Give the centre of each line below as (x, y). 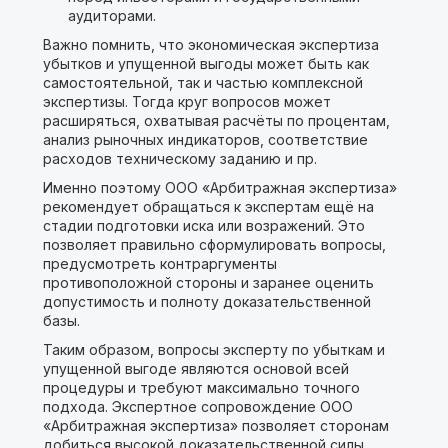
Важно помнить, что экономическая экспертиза (210, 44)
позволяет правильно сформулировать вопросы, (214, 244)
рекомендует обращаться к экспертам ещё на (208, 206)
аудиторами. (111, 15)
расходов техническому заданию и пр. (179, 158)
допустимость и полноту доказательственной (206, 301)
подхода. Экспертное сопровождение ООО (197, 406)
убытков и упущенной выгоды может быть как (205, 63)
